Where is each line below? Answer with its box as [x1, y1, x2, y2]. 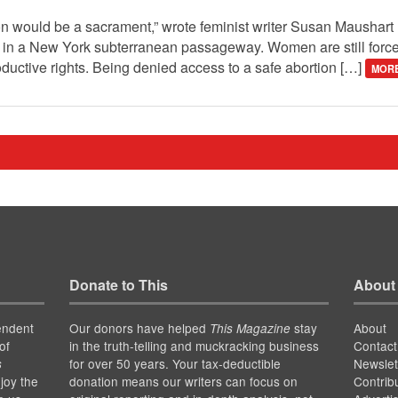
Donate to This [68, 275, 168, 296]
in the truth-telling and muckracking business [68, 337, 319, 355]
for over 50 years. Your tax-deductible [68, 354, 281, 373]
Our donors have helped [68, 319, 210, 338]
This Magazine [209, 320, 291, 338]
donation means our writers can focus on [68, 372, 298, 391]
